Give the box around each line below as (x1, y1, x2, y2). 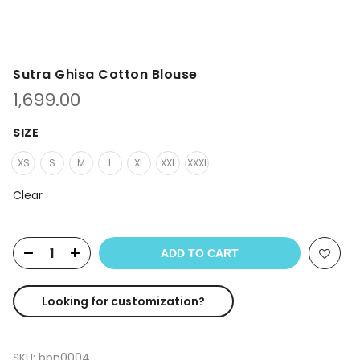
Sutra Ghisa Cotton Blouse (13, 64, 198, 84)
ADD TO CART (161, 246, 239, 260)
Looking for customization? (42, 292, 205, 309)
